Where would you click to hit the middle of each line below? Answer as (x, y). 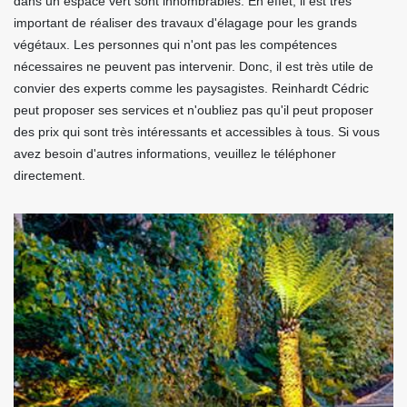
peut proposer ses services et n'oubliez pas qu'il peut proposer (194, 109)
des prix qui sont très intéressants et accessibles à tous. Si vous (197, 131)
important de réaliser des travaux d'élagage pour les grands (185, 22)
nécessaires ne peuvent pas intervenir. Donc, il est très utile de (194, 66)
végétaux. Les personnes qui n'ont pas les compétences (175, 44)
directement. (50, 175)
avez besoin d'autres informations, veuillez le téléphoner (175, 153)
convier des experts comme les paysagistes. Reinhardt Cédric (191, 88)
